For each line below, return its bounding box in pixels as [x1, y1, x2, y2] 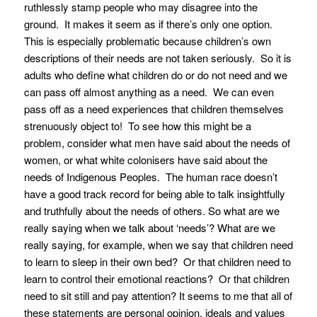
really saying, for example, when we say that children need [23, 237, 293, 253]
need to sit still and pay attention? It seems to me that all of [23, 288, 292, 304]
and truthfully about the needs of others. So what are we [23, 203, 279, 219]
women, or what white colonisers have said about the [23, 152, 267, 168]
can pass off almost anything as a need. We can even [23, 84, 274, 100]
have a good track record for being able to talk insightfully [23, 186, 285, 202]
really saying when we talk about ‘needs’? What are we [23, 220, 275, 236]
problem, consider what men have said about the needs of [23, 135, 290, 151]
